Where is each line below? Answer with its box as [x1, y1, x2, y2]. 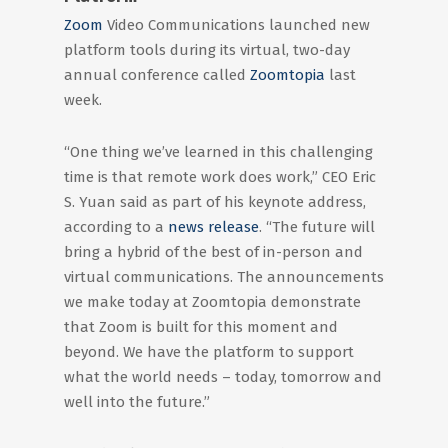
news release [168, 218, 259, 236]
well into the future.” [64, 393, 210, 411]
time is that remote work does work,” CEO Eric [64, 168, 376, 186]
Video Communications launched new [103, 16, 370, 34]
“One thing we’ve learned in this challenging [64, 143, 373, 161]
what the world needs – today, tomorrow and [64, 368, 382, 386]
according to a [64, 218, 168, 236]
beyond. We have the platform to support [64, 343, 354, 361]
